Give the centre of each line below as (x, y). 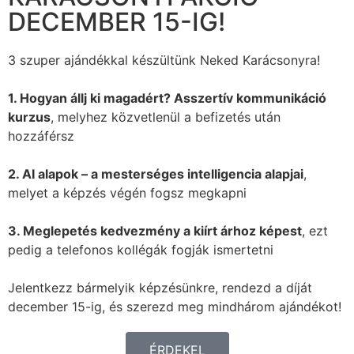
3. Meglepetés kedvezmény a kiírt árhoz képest (155, 230)
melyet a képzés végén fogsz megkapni (127, 192)
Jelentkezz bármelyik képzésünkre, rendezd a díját (160, 287)
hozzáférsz (41, 136)
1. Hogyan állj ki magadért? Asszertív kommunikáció (167, 98)
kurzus (29, 117)
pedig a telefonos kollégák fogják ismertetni (141, 249)
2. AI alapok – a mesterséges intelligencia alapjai (156, 173)
